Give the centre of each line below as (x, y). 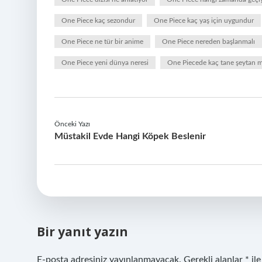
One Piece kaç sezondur (98, 20)
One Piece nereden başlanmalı (208, 42)
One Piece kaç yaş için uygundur (204, 20)
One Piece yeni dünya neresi (105, 63)
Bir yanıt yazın (82, 232)
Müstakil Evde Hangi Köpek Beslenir (130, 136)
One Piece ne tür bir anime (102, 42)
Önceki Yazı (72, 124)
